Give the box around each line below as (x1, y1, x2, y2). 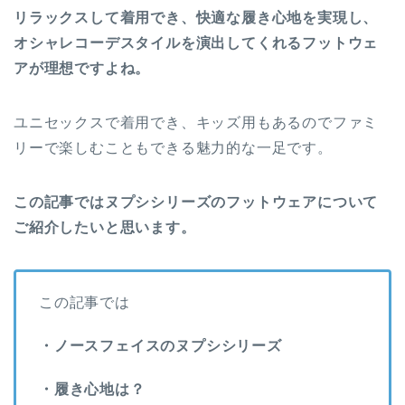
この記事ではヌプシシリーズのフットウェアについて (14, 194, 379, 210)
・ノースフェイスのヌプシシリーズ (39, 338, 282, 353)
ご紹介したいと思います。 (14, 220, 196, 235)
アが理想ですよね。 (14, 61, 151, 76)
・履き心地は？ (39, 381, 146, 397)
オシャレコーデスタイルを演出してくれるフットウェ (14, 35, 379, 51)
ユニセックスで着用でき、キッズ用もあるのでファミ (14, 115, 379, 130)
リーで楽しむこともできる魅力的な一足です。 (14, 140, 333, 155)
